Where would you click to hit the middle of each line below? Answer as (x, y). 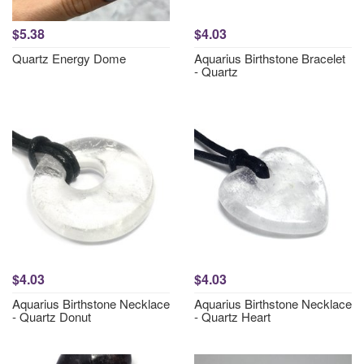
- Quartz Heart (232, 316)
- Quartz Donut (52, 316)
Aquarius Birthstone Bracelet (270, 58)
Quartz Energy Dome (69, 58)
